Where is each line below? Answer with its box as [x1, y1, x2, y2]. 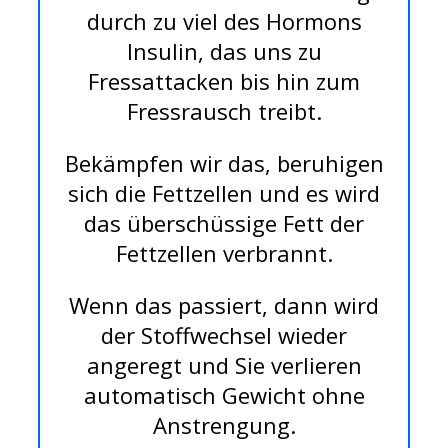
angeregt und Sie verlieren [86, 350, 362, 381]
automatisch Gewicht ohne [83, 380, 365, 411]
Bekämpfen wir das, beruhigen [64, 148, 384, 179]
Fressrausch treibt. [126, 96, 322, 127]
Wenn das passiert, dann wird [69, 290, 379, 321]
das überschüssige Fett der [84, 208, 364, 239]
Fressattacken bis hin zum [88, 66, 360, 97]
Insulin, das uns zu [126, 36, 322, 67]
